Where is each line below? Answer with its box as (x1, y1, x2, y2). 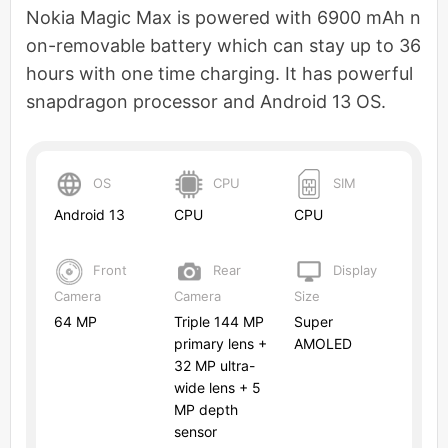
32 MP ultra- (174, 356, 255, 374)
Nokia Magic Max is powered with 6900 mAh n (26, 7, 421, 28)
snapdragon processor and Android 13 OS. (26, 91, 386, 112)
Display (329, 261, 377, 278)
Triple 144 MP (174, 312, 264, 330)
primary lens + (174, 334, 267, 352)
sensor (174, 422, 217, 440)
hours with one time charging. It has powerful (26, 63, 413, 84)
